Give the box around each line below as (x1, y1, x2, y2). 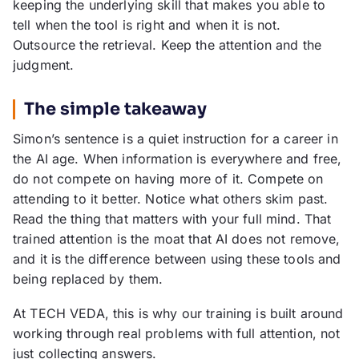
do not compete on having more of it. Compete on (13, 171, 324, 188)
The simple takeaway (24, 99, 207, 120)
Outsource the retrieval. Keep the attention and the (13, 37, 322, 54)
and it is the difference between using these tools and (13, 251, 341, 268)
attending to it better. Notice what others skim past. (13, 191, 329, 208)
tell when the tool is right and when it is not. (13, 17, 281, 34)
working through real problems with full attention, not (13, 325, 341, 342)
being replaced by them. (13, 271, 163, 288)
